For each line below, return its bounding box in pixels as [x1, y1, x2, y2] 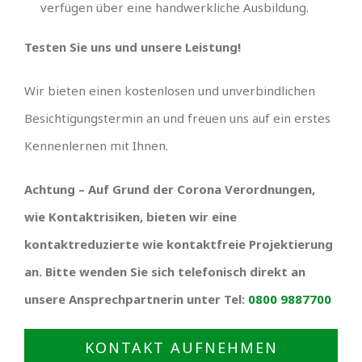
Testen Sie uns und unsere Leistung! [24, 38, 241, 55]
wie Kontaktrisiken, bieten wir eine [24, 208, 237, 225]
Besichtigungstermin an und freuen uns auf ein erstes [24, 109, 330, 126]
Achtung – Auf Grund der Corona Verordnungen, [24, 180, 315, 197]
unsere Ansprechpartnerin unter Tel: [24, 290, 248, 307]
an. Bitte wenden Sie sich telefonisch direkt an [24, 263, 305, 280]
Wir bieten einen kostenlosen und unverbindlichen [24, 82, 315, 99]
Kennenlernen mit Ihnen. [24, 137, 168, 154]
